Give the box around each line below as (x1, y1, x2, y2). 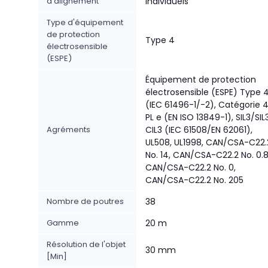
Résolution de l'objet (47, 239, 126, 250)
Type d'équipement (47, 17, 123, 28)
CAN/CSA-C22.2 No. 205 (145, 174, 243, 186)
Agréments (47, 124, 90, 135)
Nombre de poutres (47, 196, 124, 207)
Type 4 (145, 34, 175, 46)
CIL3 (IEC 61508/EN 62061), (145, 124, 252, 136)
